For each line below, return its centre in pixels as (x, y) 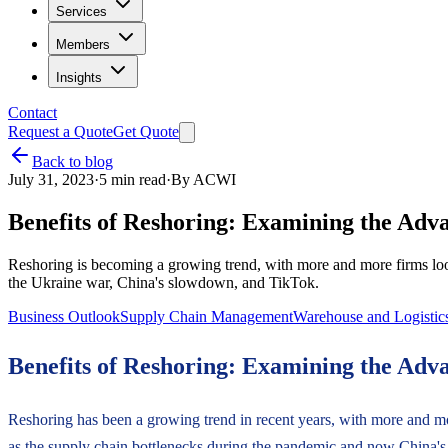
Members (83, 44)
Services (81, 11)
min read (136, 179)
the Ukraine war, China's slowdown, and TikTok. (163, 282)
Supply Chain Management (206, 316)
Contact (32, 112)
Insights (79, 77)
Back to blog (72, 161)
